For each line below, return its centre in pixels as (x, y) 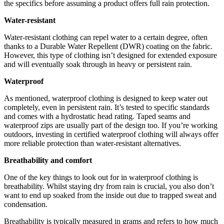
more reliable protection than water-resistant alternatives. (92, 143)
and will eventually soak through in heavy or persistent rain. (98, 64)
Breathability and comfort (48, 160)
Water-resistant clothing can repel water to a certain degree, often (106, 37)
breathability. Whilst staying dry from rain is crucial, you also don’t (109, 186)
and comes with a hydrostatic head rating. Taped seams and (97, 116)
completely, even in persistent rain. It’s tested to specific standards (107, 107)
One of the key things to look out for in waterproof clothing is (101, 177)
